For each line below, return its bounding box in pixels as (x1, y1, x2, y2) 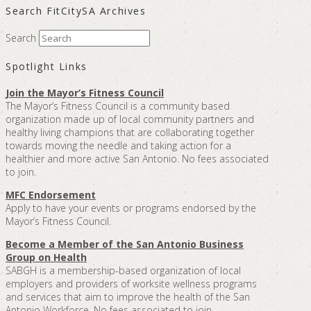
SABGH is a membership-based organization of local (6, 263, 241, 277)
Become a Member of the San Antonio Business (6, 237, 244, 251)
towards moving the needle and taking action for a (6, 138, 231, 152)
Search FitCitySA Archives (6, 3, 146, 17)
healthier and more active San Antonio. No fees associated (6, 151, 269, 165)
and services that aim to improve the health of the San (6, 289, 250, 303)
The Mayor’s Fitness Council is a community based (6, 99, 230, 112)
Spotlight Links (6, 60, 87, 74)
